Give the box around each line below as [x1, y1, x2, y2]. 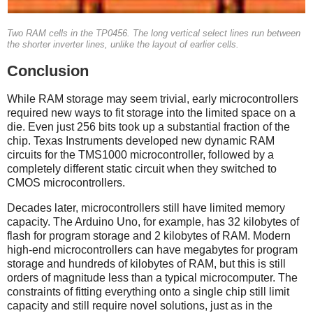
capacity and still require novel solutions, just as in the [7, 299, 272, 312]
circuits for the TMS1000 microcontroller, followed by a [7, 149, 274, 161]
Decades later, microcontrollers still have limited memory [7, 201, 285, 214]
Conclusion [7, 62, 89, 80]
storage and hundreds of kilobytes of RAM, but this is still [7, 257, 286, 270]
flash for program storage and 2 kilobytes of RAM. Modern [7, 229, 291, 242]
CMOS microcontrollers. [7, 177, 125, 189]
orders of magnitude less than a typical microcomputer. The [7, 271, 298, 284]
